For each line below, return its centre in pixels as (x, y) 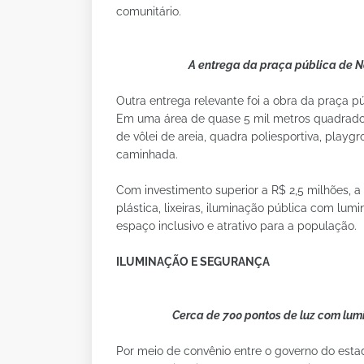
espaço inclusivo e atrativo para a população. (236, 225)
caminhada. (147, 154)
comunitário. (149, 11)
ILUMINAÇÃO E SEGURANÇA (193, 261)
